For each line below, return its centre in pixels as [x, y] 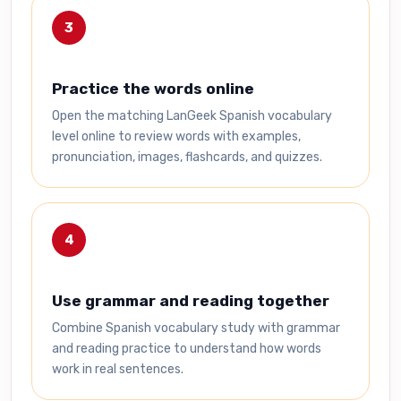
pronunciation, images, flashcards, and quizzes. [187, 157]
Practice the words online [153, 89]
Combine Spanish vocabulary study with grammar [196, 328]
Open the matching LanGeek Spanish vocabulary [192, 116]
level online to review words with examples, [176, 137]
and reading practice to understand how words [187, 349]
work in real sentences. [118, 369]
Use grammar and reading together [191, 301]
